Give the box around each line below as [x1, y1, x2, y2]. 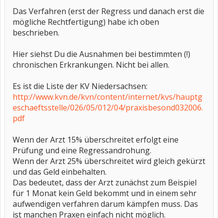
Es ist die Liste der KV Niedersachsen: [13, 81, 147, 91]
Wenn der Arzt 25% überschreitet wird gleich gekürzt [13, 156, 205, 166]
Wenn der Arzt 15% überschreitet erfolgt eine [13, 134, 179, 145]
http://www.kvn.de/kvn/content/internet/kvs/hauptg [13, 91, 202, 102]
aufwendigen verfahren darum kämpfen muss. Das [13, 199, 198, 209]
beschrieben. [13, 27, 59, 38]
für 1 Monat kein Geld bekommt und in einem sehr [13, 188, 197, 199]
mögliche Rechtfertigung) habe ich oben [13, 17, 159, 27]
